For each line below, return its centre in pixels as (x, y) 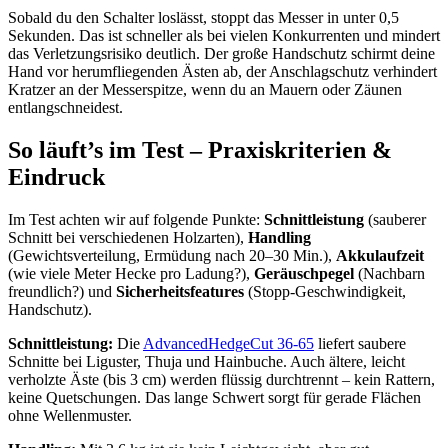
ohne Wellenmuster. (70, 415)
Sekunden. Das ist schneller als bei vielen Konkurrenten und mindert (224, 35)
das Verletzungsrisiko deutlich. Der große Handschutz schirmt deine (221, 53)
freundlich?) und (62, 291)
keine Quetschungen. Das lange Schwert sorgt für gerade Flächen (214, 397)
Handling (279, 237)
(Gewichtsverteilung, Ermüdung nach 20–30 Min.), (172, 255)
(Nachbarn (389, 273)
